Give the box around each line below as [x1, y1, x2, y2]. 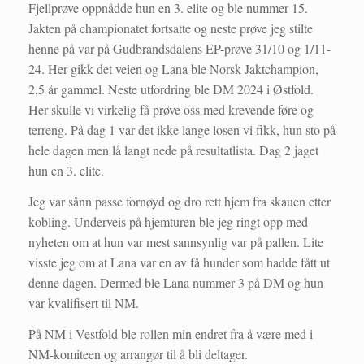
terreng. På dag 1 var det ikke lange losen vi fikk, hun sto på [28, 121, 336, 139]
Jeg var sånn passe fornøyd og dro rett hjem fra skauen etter [28, 193, 331, 210]
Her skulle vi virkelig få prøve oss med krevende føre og [28, 101, 314, 119]
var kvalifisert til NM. [28, 294, 143, 312]
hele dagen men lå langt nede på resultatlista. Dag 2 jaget [28, 141, 318, 159]
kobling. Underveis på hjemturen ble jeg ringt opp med [28, 213, 308, 231]
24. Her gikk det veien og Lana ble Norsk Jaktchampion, [28, 60, 318, 78]
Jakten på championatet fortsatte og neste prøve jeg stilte [28, 19, 313, 37]
